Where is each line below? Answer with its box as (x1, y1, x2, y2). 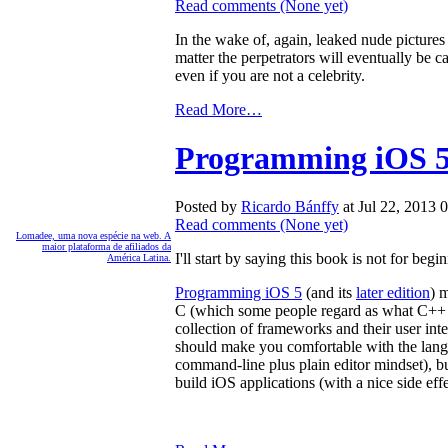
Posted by (175, 198, 241, 216)
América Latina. (107, 251, 171, 263)
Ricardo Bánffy (241, 198, 339, 216)
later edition (356, 284, 430, 302)
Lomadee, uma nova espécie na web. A (16, 229, 171, 241)
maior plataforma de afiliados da (42, 240, 171, 252)
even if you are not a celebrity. (175, 66, 365, 84)
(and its (302, 284, 356, 302)
